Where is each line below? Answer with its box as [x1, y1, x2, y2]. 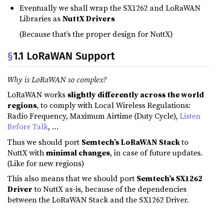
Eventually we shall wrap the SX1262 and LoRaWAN [19, 2, 201, 14]
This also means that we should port [7, 173, 137, 184]
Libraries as [19, 13, 62, 24]
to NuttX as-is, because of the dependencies [32, 184, 186, 195]
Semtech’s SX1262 [137, 173, 202, 184]
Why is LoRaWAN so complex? [7, 74, 107, 85]
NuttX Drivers [62, 13, 115, 24]
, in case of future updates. [110, 147, 202, 158]
